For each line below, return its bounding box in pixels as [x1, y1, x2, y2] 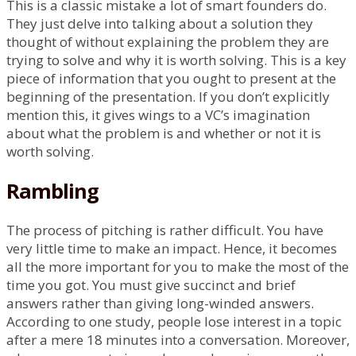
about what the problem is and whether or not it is [6, 124, 321, 143]
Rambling [6, 177, 99, 205]
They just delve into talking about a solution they [6, 14, 313, 33]
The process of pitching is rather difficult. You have [6, 221, 323, 240]
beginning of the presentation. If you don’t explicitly [6, 87, 330, 106]
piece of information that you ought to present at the [6, 69, 336, 88]
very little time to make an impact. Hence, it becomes [6, 239, 337, 258]
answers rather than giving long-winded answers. [6, 294, 314, 313]
